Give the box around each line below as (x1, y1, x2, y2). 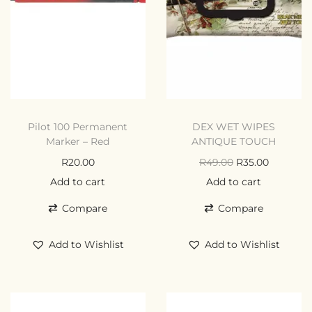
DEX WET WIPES (192, 120, 276, 133)
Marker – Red (46, 134, 110, 148)
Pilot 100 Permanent (28, 120, 128, 133)
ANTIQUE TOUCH (192, 134, 276, 148)
